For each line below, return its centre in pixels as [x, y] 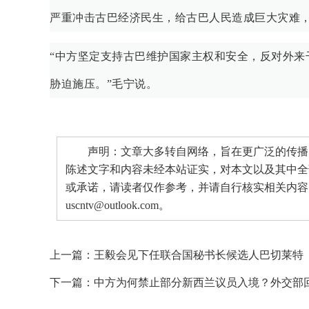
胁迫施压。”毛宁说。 [103, 84]
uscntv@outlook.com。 [118, 206]
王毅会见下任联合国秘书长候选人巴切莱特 [199, 255]
